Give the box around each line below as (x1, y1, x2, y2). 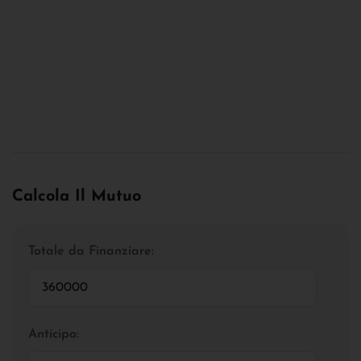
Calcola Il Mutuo (12, 188, 141, 205)
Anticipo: (28, 327, 79, 341)
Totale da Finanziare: (28, 244, 154, 258)
